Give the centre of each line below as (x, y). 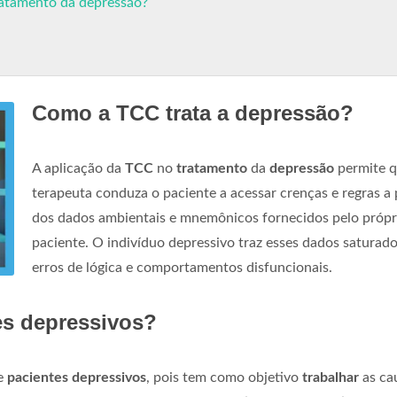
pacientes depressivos (77, 378)
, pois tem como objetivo (224, 378)
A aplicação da (78, 168)
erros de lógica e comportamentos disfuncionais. (182, 268)
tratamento (212, 168)
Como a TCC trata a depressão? (193, 113)
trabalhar (331, 378)
